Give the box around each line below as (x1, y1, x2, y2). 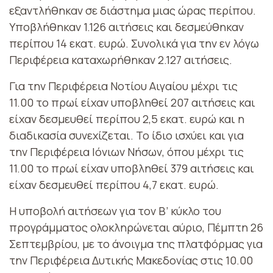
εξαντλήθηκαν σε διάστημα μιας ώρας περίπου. (9, 2, 256, 18)
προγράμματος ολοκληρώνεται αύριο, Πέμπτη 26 (9, 219, 263, 235)
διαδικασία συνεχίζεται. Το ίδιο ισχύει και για (9, 127, 244, 143)
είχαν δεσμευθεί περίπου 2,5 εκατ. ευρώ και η (9, 111, 244, 126)
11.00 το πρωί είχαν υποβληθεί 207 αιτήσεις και (9, 94, 255, 110)
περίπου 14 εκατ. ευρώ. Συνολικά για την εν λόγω (9, 35, 259, 51)
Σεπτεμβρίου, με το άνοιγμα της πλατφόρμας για (9, 236, 263, 251)
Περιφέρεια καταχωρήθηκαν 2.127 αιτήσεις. (9, 52, 232, 67)
